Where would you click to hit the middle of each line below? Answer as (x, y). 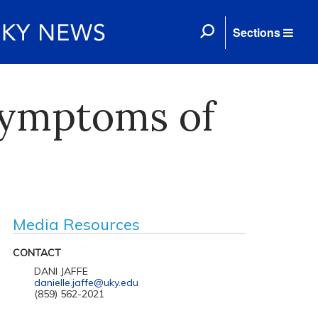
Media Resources (76, 224)
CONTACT (37, 253)
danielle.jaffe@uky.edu (86, 283)
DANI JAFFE (61, 271)
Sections (257, 32)
